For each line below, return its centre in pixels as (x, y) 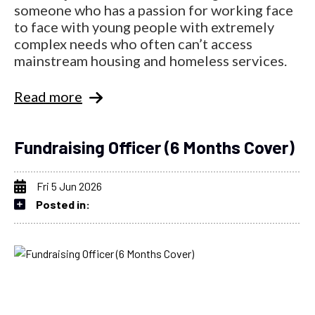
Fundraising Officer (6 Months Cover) (154, 147)
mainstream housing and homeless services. (150, 60)
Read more (48, 96)
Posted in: (63, 204)
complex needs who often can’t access (133, 43)
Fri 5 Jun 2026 (69, 186)
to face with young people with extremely (144, 26)
